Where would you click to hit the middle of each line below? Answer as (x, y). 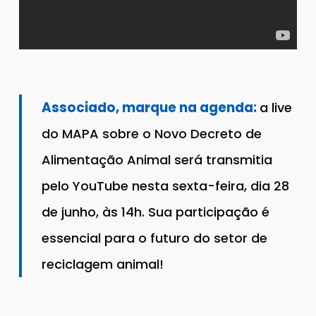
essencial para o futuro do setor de (155, 238)
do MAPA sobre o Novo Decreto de (152, 133)
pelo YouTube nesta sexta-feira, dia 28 (166, 186)
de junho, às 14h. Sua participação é (156, 212)
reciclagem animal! (103, 264)
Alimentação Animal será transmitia (157, 159)
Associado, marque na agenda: (151, 107)
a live (276, 107)
